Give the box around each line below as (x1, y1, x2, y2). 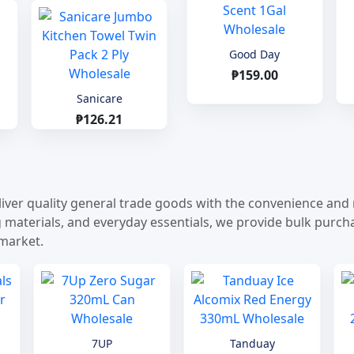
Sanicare (76, 91, 122, 107)
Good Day (229, 46, 281, 62)
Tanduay (229, 336, 275, 352)
